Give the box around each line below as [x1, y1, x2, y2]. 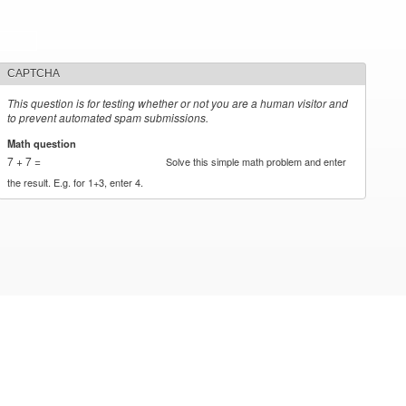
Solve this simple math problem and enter [166, 153, 347, 169]
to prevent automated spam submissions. [7, 110, 209, 125]
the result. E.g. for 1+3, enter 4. [7, 174, 144, 189]
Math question [7, 135, 80, 150]
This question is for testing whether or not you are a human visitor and [7, 95, 349, 111]
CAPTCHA [7, 67, 61, 80]
